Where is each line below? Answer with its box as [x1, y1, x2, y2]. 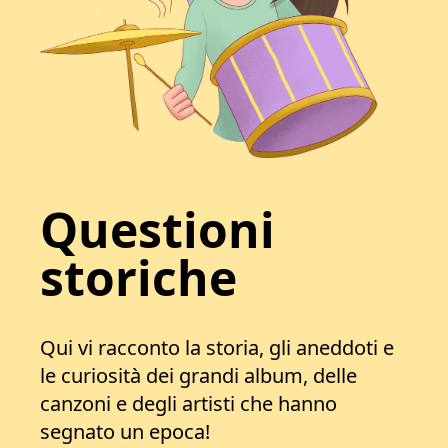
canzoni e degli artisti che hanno [40, 390, 337, 417]
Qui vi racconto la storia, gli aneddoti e [40, 334, 394, 361]
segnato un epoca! [40, 418, 210, 445]
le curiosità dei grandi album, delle [40, 362, 357, 389]
